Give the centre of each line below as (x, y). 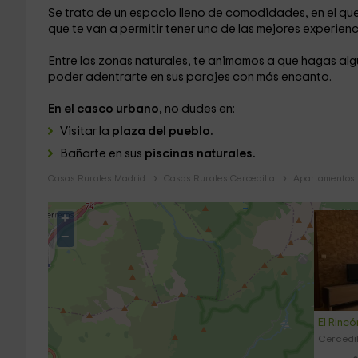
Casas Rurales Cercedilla (219, 178)
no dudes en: (199, 109)
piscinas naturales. (200, 154)
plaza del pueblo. (161, 131)
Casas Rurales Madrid (96, 178)
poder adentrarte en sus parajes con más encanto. (189, 77)
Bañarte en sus (102, 154)
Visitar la (84, 131)
